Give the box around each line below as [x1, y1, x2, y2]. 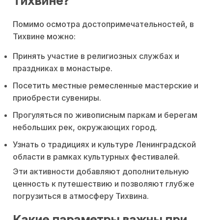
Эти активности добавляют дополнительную [13, 166, 189, 176]
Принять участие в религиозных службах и [13, 51, 179, 61]
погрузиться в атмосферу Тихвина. [13, 191, 149, 201]
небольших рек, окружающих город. [13, 122, 157, 132]
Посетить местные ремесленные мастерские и [13, 80, 198, 90]
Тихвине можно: [13, 31, 76, 41]
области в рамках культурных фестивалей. [13, 151, 180, 162]
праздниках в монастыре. [13, 63, 112, 73]
